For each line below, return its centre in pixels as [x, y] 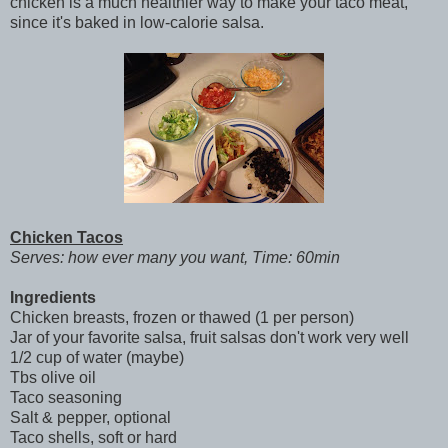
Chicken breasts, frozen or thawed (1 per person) [182, 317]
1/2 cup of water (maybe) [97, 357]
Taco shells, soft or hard [93, 437]
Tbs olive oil [53, 377]
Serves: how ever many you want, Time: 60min [175, 257]
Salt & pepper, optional [90, 417]
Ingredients [53, 297]
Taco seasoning [66, 397]
